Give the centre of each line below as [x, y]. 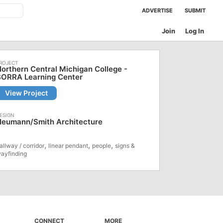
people [102, 146]
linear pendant [68, 146]
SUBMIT [195, 10]
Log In [195, 31]
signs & [125, 146]
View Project [26, 93]
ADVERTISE [157, 10]
